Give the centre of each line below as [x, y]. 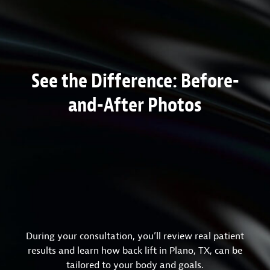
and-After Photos [135, 104]
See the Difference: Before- [135, 80]
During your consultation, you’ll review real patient [135, 236]
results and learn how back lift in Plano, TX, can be [135, 250]
